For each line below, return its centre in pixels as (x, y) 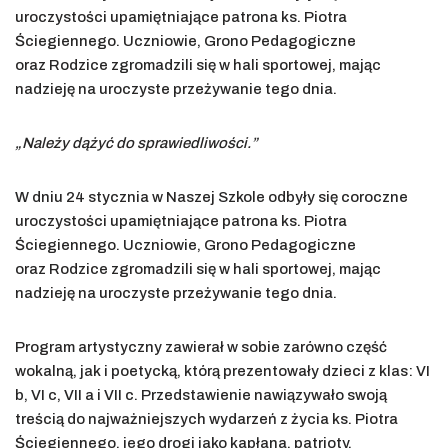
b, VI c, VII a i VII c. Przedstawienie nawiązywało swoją (201, 395)
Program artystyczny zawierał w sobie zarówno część (201, 347)
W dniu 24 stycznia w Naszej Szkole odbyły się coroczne (211, 197)
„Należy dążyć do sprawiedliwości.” (136, 143)
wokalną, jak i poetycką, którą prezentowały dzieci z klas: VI (222, 371)
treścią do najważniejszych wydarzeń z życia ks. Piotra (206, 419)
